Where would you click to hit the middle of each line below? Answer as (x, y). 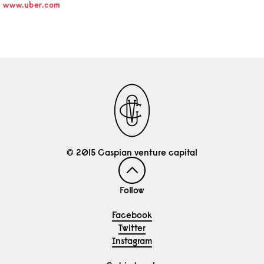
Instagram (132, 241)
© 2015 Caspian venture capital (132, 152)
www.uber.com (32, 5)
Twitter (132, 228)
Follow (132, 190)
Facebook (132, 215)
